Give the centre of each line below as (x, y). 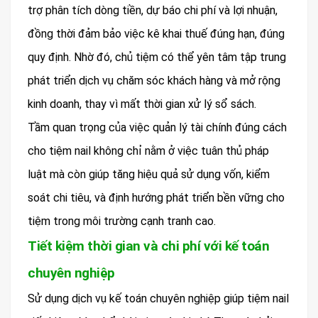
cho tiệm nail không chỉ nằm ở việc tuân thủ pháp (148, 151)
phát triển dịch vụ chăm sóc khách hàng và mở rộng (154, 81)
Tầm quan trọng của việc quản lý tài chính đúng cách (157, 128)
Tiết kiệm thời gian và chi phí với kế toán (148, 246)
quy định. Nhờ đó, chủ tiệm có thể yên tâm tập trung (157, 57)
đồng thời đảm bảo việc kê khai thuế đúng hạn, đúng (156, 34)
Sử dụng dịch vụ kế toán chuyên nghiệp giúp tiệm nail (158, 299)
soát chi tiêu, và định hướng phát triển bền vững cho (156, 198)
